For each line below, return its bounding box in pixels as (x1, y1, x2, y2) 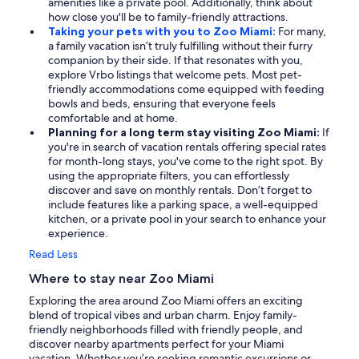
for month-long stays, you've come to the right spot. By (48, 153, 323, 168)
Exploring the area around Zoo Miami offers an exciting (29, 292, 303, 308)
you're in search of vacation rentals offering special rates (48, 139, 326, 154)
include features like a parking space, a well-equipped (48, 196, 318, 212)
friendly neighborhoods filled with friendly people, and (29, 321, 303, 337)
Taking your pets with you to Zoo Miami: (48, 23, 278, 38)
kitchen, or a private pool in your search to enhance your (48, 211, 326, 226)
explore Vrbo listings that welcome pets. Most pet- (48, 67, 302, 82)
